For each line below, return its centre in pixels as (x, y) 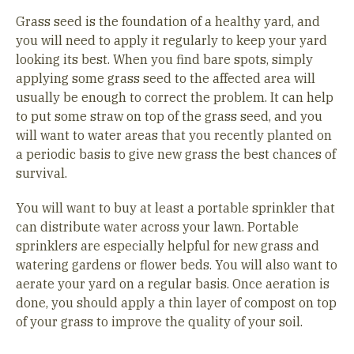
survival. (41, 173)
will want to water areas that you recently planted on (174, 135)
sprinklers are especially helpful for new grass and (168, 246)
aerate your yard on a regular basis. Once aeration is (173, 284)
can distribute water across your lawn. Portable (157, 227)
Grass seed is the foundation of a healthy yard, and (168, 21)
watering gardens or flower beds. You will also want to (177, 265)
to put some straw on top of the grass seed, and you (169, 116)
